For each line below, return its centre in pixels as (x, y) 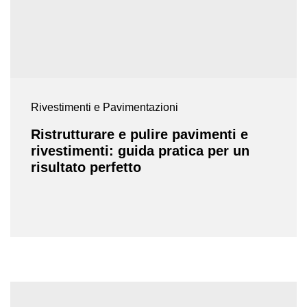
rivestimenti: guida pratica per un (140, 151)
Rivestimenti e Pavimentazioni (105, 108)
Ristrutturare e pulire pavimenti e (139, 135)
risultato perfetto (86, 168)
